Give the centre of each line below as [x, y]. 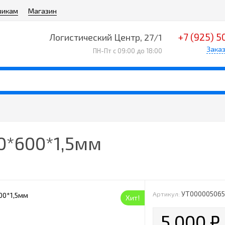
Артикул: [166, 194]
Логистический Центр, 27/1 [105, 37]
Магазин [42, 11]
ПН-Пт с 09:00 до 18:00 [127, 50]
